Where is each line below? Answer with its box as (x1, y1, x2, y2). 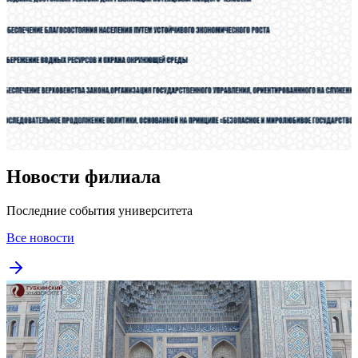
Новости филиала (6, 165, 161, 187)
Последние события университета (6, 203, 193, 217)
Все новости (6, 230, 74, 245)
